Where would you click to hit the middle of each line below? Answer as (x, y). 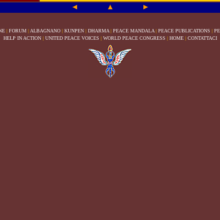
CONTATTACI (202, 38)
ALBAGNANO (45, 31)
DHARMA (98, 31)
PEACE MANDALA (134, 31)
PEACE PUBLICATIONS (184, 31)
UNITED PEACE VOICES (72, 38)
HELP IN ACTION (22, 38)
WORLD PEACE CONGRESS (134, 38)
